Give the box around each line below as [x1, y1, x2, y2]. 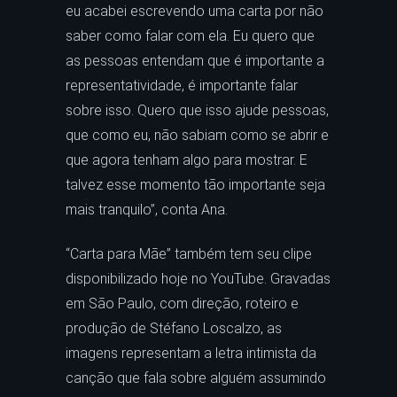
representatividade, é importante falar [66, 77, 298, 94]
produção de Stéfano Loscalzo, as [66, 320, 282, 337]
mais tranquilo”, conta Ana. [66, 201, 228, 218]
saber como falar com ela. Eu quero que [66, 27, 315, 44]
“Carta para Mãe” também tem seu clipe [66, 245, 312, 262]
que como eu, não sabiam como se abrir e [66, 127, 329, 144]
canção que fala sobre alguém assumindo [66, 370, 326, 386]
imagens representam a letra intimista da [66, 345, 316, 362]
